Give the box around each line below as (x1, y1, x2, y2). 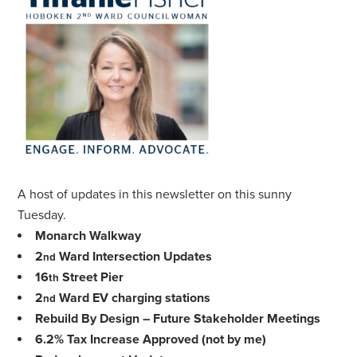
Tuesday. (18, 207, 67, 223)
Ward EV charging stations (56, 290, 211, 306)
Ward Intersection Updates (56, 249, 213, 265)
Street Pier (59, 269, 124, 285)
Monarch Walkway (35, 228, 142, 244)
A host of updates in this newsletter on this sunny (18, 186, 292, 202)
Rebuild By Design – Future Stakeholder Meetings (35, 311, 321, 327)
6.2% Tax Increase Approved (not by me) (35, 331, 267, 347)
